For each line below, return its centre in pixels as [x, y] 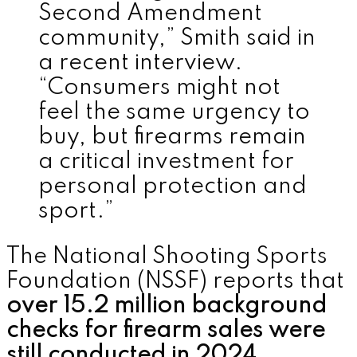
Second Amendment [150, 14]
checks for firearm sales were [166, 331]
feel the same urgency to [174, 112]
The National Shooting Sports [167, 257]
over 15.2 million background [167, 306]
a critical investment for [166, 162]
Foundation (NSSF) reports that [175, 281]
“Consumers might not [159, 88]
